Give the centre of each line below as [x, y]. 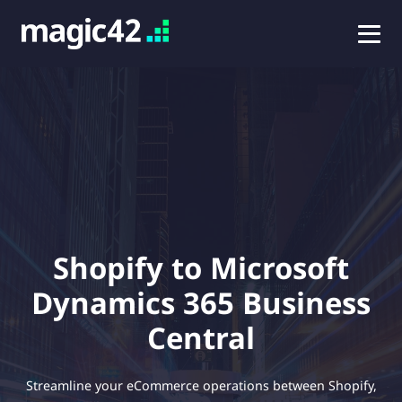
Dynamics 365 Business [201, 302]
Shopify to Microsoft [201, 267]
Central [201, 337]
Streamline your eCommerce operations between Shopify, [201, 385]
